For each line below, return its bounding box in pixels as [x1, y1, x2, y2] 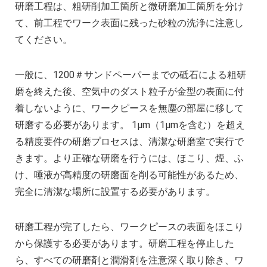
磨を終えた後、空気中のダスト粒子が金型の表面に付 [15, 86, 244, 98]
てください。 [15, 34, 72, 46]
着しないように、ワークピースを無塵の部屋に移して [15, 103, 244, 114]
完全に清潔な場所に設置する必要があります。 [15, 186, 215, 198]
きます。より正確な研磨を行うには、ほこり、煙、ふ [15, 153, 244, 164]
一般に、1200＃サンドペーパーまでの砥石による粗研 [15, 69, 246, 81]
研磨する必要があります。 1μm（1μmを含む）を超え [15, 119, 245, 131]
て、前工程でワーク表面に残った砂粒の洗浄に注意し [15, 17, 244, 29]
